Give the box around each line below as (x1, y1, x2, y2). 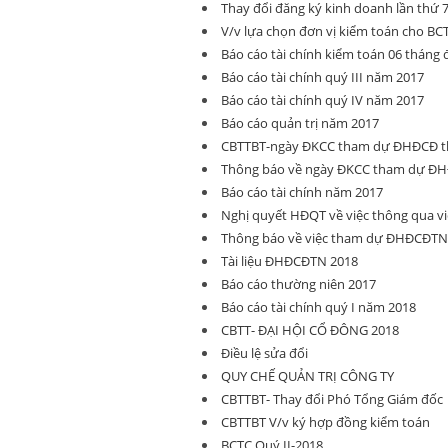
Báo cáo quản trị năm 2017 (221, 114, 379, 132)
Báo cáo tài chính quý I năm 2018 (221, 298, 416, 316)
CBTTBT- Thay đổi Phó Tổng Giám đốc (221, 390, 443, 408)
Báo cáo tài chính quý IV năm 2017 (221, 91, 424, 109)
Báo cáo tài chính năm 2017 (221, 183, 383, 201)
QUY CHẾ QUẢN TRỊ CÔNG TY (221, 367, 394, 385)
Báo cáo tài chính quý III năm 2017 (221, 68, 424, 86)
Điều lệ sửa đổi (221, 344, 308, 362)
